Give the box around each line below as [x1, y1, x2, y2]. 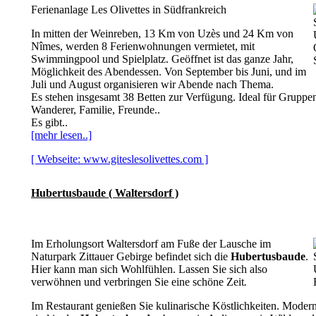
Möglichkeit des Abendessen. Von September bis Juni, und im [31, 66, 306, 78]
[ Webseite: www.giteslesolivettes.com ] [31, 153, 208, 165]
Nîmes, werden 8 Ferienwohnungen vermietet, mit [31, 40, 255, 52]
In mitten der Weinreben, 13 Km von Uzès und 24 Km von [31, 28, 293, 39]
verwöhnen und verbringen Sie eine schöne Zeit [31, 276, 244, 288]
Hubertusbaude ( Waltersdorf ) [31, 187, 178, 199]
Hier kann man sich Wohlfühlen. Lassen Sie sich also [31, 263, 267, 275]
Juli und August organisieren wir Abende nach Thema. [31, 78, 274, 90]
